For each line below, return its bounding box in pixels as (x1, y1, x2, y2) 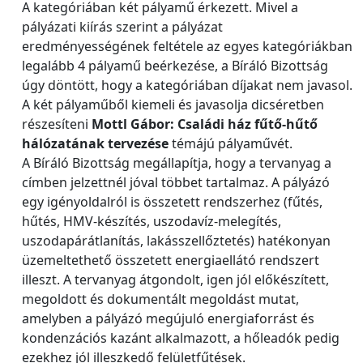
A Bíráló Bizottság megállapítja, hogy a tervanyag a (22, 154, 331, 172)
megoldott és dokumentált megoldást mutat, (22, 290, 299, 308)
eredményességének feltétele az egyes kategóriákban (22, 37, 352, 55)
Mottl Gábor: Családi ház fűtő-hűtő (92, 115, 318, 133)
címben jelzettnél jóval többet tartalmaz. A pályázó (22, 173, 330, 191)
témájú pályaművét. (169, 135, 293, 152)
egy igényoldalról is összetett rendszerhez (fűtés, (22, 193, 322, 211)
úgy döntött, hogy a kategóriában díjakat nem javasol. (22, 76, 352, 94)
